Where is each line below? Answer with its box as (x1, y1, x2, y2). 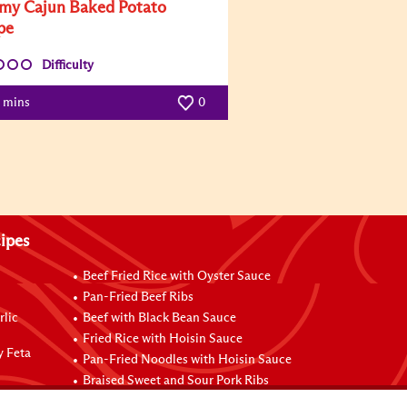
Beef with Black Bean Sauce (83, 312, 237, 324)
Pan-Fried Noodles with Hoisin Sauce (83, 353, 293, 366)
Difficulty (42, 59, 94, 72)
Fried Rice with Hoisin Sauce (83, 333, 243, 345)
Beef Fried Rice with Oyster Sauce (83, 270, 272, 283)
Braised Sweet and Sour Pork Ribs (83, 374, 270, 387)
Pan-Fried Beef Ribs (83, 291, 194, 303)
